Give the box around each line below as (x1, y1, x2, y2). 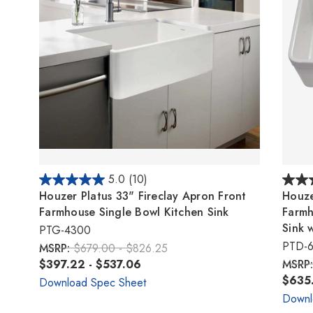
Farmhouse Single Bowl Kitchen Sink (39, 203, 229, 220)
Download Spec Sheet (39, 274, 146, 291)
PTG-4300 (39, 221, 91, 238)
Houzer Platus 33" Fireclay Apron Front (39, 187, 247, 204)
